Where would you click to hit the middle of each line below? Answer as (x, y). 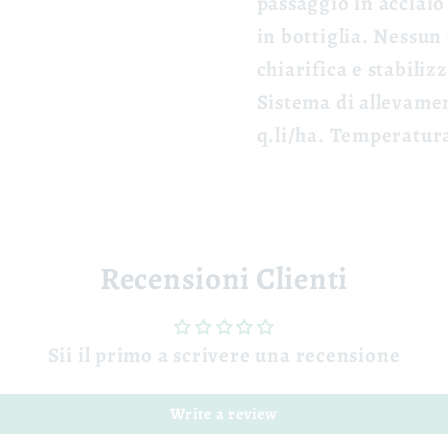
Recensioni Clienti (224, 278)
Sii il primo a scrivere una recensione (224, 354)
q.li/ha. (293, 135)
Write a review (224, 413)
